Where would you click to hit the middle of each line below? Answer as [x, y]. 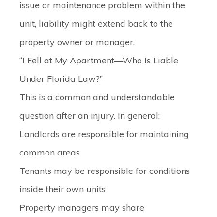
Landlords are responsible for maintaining [104, 134]
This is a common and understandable [97, 97]
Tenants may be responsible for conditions [105, 171]
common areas [50, 152]
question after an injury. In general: [90, 116]
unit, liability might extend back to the [96, 23]
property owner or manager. [77, 42]
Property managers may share [82, 208]
